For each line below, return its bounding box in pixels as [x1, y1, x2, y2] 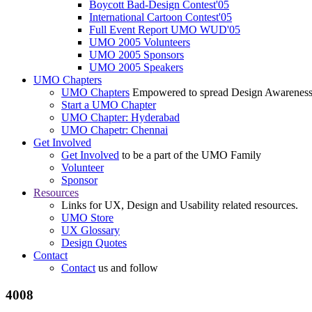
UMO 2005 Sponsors [89, 49, 184, 61]
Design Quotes [61, 237, 127, 249]
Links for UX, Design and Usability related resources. [61, 199, 298, 212]
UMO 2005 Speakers [89, 61, 183, 74]
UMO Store [61, 212, 114, 224]
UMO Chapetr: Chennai [61, 124, 168, 136]
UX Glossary [61, 224, 120, 237]
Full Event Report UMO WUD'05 [89, 24, 240, 36]
